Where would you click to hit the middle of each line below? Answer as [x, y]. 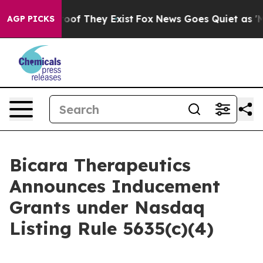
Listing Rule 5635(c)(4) [112, 228]
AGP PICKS [31, 19]
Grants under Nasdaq [107, 207]
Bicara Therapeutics [100, 165]
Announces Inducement [115, 186]
